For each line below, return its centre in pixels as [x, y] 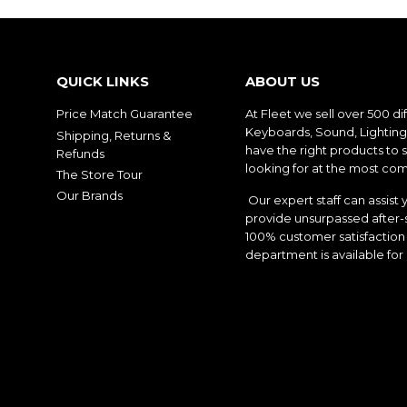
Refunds [80, 153]
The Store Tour [99, 174]
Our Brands [89, 196]
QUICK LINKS [103, 82]
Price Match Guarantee [124, 114]
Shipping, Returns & [114, 135]
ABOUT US [283, 82]
